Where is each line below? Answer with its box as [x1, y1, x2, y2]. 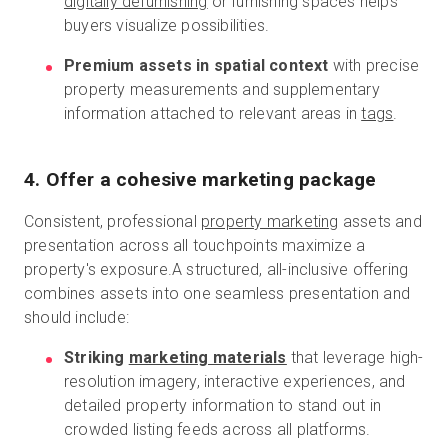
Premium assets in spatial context [64, 56, 329, 75]
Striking [64, 348, 129, 367]
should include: [24, 308, 129, 327]
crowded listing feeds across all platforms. [64, 420, 371, 439]
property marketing [201, 212, 339, 231]
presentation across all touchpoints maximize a [24, 236, 366, 255]
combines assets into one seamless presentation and [24, 284, 411, 303]
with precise [328, 56, 420, 75]
